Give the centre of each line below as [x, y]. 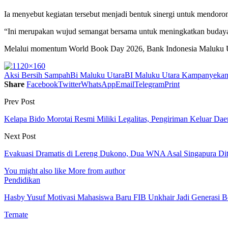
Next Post [20, 136]
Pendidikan [22, 180]
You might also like [35, 170]
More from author [97, 170]
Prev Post [19, 101]
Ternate [16, 214]
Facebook [42, 84]
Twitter [69, 84]
